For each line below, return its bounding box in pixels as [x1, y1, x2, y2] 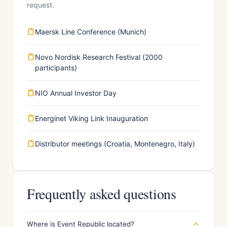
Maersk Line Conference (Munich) [35, 27, 146, 36]
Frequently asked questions [27, 184, 176, 203]
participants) [35, 63, 77, 72]
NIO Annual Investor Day [35, 89, 117, 97]
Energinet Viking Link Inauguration [35, 114, 148, 123]
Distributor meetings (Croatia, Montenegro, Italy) [35, 139, 195, 148]
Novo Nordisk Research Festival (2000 [35, 53, 163, 61]
